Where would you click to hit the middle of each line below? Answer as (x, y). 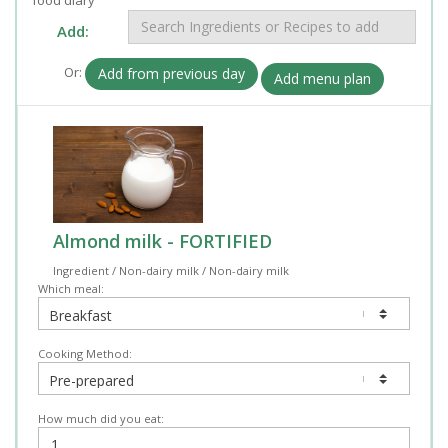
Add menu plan (322, 78)
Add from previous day (171, 73)
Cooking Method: (85, 354)
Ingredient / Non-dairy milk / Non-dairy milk (171, 271)
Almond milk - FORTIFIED (162, 241)
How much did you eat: (101, 419)
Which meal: (71, 289)
